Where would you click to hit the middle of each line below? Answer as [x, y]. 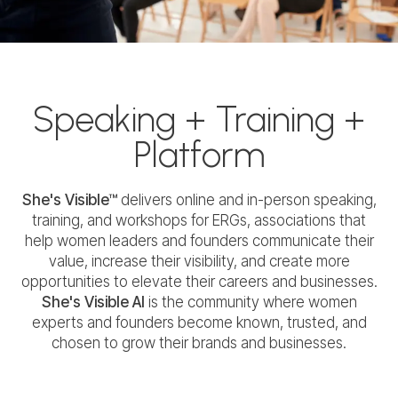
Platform [199, 154]
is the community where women [252, 302]
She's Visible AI [95, 302]
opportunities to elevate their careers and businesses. [199, 281]
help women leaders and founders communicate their [199, 240]
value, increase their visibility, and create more [199, 261]
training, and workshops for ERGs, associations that [199, 220]
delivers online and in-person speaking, [248, 199]
